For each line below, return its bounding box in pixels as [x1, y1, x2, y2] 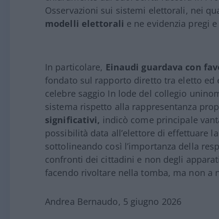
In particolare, [45, 61, 106, 73]
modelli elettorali [45, 18, 124, 30]
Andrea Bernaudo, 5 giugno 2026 [45, 196, 181, 208]
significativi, [45, 114, 100, 126]
